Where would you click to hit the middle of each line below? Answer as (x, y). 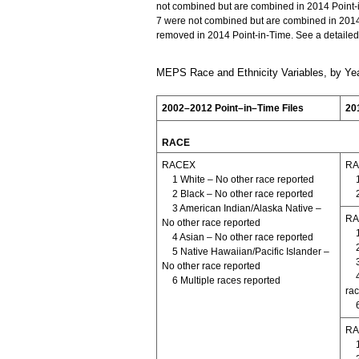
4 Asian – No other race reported (242, 237)
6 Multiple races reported (226, 280)
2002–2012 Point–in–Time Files (232, 108)
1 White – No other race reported (243, 179)
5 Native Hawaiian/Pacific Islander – (250, 251)
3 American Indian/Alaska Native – (246, 208)
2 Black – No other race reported (242, 194)
